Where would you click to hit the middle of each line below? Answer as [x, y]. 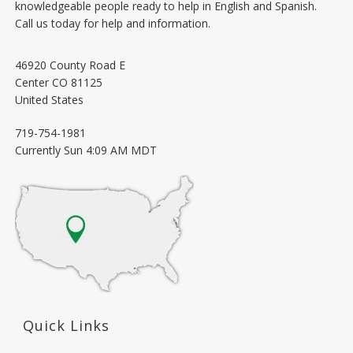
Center [32, 83]
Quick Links [66, 326]
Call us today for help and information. [112, 24]
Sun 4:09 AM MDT [110, 150]
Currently [39, 150]
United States [49, 100]
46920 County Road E [70, 65]
